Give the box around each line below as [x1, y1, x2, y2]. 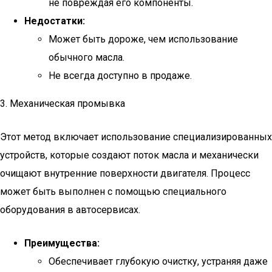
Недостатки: [24, 15, 85, 27]
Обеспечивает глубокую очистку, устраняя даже [49, 256, 268, 267]
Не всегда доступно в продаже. [49, 70, 192, 81]
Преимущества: [24, 237, 100, 249]
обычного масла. [49, 52, 124, 63]
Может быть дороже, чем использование [49, 33, 238, 45]
